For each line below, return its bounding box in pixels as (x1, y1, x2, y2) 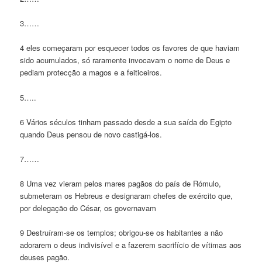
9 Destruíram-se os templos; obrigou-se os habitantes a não (20, 227, 223, 239)
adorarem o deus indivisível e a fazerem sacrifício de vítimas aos (20, 239, 242, 251)
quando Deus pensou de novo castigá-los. (20, 128, 163, 140)
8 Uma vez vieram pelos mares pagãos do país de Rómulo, (20, 177, 222, 189)
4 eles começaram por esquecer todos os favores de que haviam (20, 42, 240, 54)
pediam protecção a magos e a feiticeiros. (20, 67, 163, 78)
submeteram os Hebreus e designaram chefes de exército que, (20, 189, 233, 201)
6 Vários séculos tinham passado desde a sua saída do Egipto (20, 116, 232, 127)
